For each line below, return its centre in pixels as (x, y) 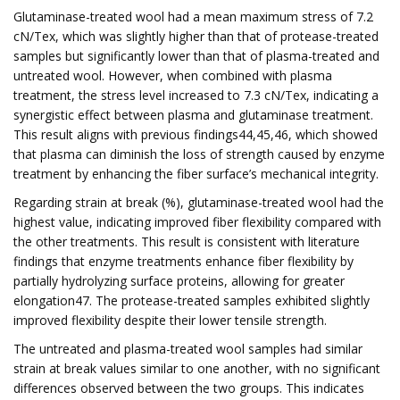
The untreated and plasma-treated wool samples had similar (188, 349)
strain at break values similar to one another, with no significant (197, 368)
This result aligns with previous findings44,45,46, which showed (196, 134)
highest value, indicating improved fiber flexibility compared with (197, 222)
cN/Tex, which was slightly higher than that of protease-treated (196, 36)
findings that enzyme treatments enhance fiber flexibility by (183, 261)
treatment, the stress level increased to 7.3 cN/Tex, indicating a (196, 95)
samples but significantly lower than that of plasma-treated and (196, 56)
